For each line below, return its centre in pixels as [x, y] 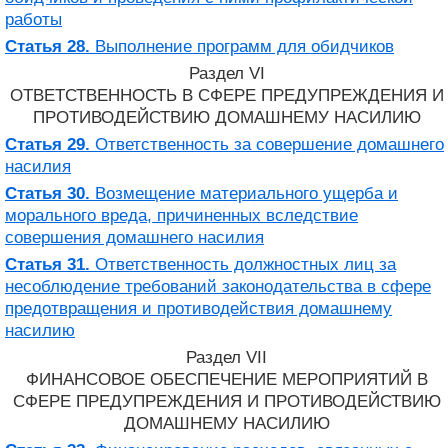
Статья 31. [47, 264]
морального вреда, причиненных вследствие [181, 215]
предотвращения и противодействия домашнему [198, 308]
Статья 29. [47, 144]
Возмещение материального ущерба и [244, 193]
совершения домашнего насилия [134, 237]
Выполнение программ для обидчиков [242, 46]
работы [33, 19]
